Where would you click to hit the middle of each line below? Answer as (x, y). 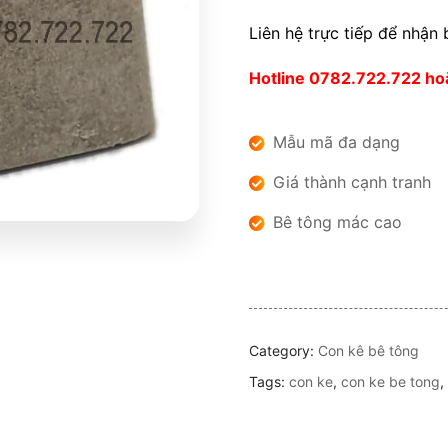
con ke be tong (390, 381)
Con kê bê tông (368, 350)
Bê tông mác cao (337, 222)
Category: (283, 350)
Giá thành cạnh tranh (352, 182)
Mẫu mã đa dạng (336, 142)
